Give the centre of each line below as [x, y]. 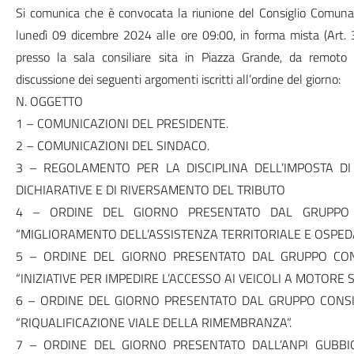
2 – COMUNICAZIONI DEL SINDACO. [112, 145]
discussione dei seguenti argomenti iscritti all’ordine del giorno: [178, 79]
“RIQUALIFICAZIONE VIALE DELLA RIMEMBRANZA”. [153, 322]
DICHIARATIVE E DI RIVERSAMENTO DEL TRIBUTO [150, 190]
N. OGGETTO [49, 101]
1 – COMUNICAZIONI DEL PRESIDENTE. [122, 123]
